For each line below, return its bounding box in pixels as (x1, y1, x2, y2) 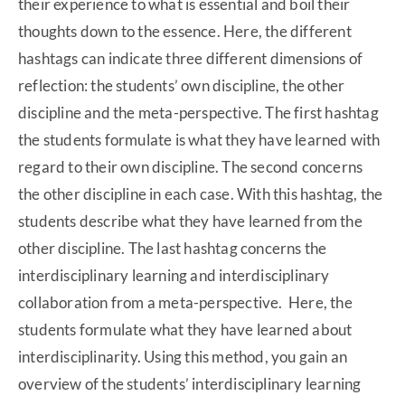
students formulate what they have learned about (18, 320, 353, 340)
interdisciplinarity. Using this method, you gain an (18, 347, 348, 367)
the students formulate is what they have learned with (18, 130, 381, 150)
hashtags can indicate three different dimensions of (18, 49, 363, 69)
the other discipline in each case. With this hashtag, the (18, 184, 383, 204)
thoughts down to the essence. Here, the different (18, 22, 352, 42)
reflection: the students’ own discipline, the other (18, 76, 345, 96)
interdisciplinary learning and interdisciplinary (18, 266, 330, 286)
